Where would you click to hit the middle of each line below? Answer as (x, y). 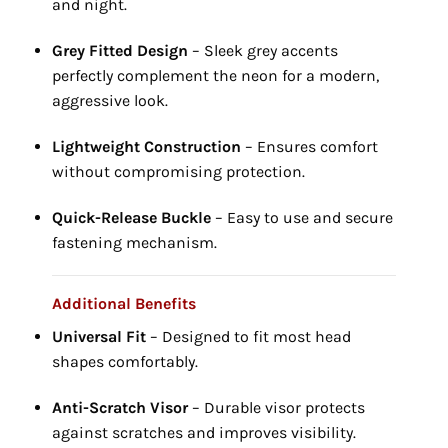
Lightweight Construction (146, 146)
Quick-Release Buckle (131, 217)
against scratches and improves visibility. (203, 433)
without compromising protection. (178, 171)
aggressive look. (109, 101)
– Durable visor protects (276, 408)
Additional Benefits (123, 304)
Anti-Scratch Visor (119, 408)
